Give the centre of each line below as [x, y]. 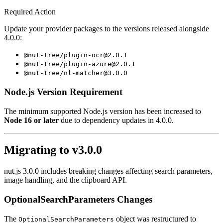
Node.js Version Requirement [63, 92]
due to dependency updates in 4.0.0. [116, 120]
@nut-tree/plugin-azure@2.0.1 [80, 64]
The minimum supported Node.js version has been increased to [103, 111]
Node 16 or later [31, 120]
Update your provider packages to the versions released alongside [107, 29]
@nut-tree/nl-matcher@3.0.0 [76, 73]
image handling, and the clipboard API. [65, 180]
